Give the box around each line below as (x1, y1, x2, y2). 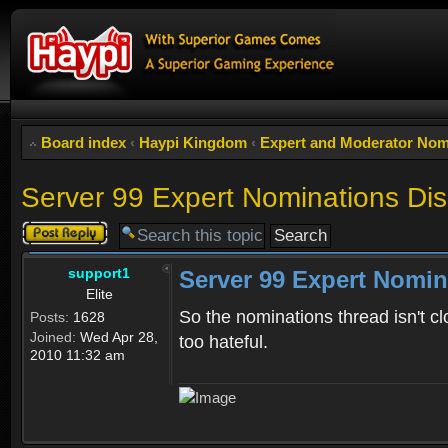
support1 (67, 264, 130, 281)
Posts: (30, 308, 69, 325)
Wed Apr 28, (76, 328, 158, 345)
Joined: (30, 328, 76, 345)
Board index (41, 134, 126, 151)
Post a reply (21, 219, 99, 237)
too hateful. (179, 331, 268, 352)
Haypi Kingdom (139, 134, 247, 151)
